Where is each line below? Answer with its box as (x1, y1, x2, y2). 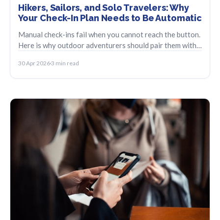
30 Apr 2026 (18, 59, 50, 67)
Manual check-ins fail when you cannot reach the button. (18, 30, 200, 39)
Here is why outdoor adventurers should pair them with (18, 41, 196, 50)
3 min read (51, 59, 79, 67)
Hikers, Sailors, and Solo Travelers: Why (18, 2, 189, 13)
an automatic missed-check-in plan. (18, 52, 131, 61)
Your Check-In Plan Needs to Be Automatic (18, 13, 202, 24)
